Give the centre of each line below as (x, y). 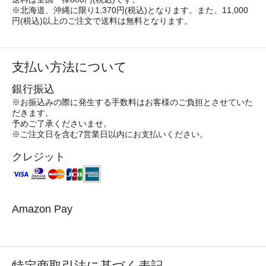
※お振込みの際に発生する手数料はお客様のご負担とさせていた (132, 102)
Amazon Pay (42, 208)
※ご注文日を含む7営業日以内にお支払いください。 (111, 134)
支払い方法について (69, 66)
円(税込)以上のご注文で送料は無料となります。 (103, 21)
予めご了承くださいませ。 (62, 123)
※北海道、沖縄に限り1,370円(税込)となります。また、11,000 (130, 10)
